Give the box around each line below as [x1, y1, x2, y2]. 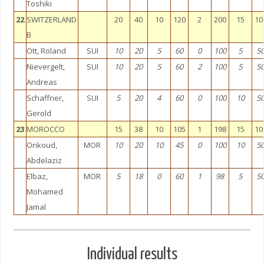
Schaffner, [26, 93, 64, 103]
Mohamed [26, 186, 63, 197]
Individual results [87, 247, 177, 263]
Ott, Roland [26, 45, 66, 56]
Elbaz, [26, 171, 48, 181]
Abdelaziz [26, 155, 62, 166]
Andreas [26, 77, 57, 87]
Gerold [26, 108, 51, 118]
